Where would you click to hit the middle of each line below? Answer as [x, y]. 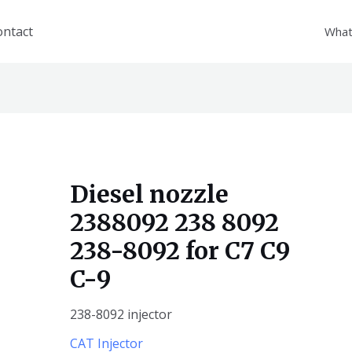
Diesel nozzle [149, 194]
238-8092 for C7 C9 [180, 251]
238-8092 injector [121, 315]
